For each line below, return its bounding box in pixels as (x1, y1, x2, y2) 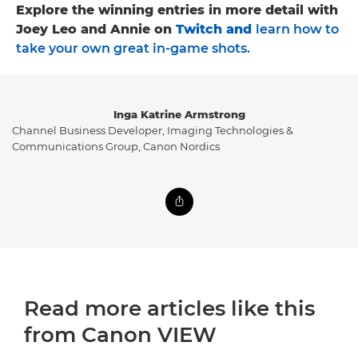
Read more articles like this (24, 296, 315, 321)
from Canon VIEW (24, 322, 217, 348)
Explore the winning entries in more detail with (16, 2, 338, 18)
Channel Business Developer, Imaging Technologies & (12, 124, 293, 137)
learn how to (256, 22, 339, 37)
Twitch (176, 22, 222, 37)
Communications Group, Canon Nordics (12, 140, 220, 153)
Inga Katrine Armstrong (113, 108, 245, 121)
